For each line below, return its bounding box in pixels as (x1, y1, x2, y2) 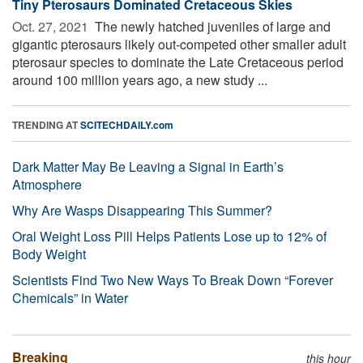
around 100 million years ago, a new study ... (12, 70, 267, 89)
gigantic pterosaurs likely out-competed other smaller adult (12, 34, 346, 53)
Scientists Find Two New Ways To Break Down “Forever (12, 270, 333, 289)
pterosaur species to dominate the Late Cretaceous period (12, 52, 344, 71)
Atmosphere (12, 174, 82, 194)
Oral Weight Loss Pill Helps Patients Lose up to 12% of (12, 226, 327, 246)
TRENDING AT (12, 117, 80, 132)
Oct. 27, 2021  (12, 16, 92, 36)
